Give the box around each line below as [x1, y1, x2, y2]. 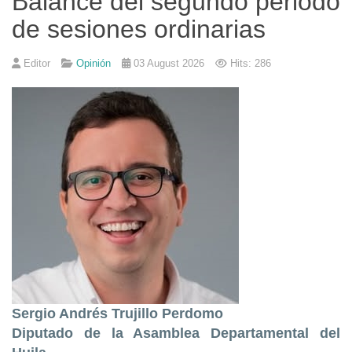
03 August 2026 [134, 57, 204, 70]
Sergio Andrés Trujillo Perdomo [12, 306, 223, 321]
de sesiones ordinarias [12, 15, 266, 44]
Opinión [76, 57, 111, 70]
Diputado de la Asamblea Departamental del [12, 325, 340, 341]
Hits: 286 [230, 57, 271, 70]
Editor [24, 57, 50, 70]
